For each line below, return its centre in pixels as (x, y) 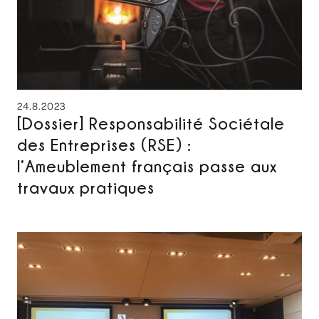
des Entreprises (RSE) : (104, 145)
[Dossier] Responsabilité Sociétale (151, 123)
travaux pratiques (86, 187)
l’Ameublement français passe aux (147, 166)
